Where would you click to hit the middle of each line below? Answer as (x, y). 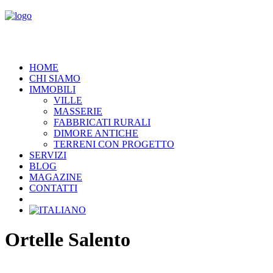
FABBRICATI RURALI (102, 122)
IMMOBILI (52, 89)
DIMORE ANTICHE (96, 133)
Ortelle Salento (68, 240)
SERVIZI (48, 155)
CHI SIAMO (55, 78)
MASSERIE (78, 111)
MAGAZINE (56, 177)
